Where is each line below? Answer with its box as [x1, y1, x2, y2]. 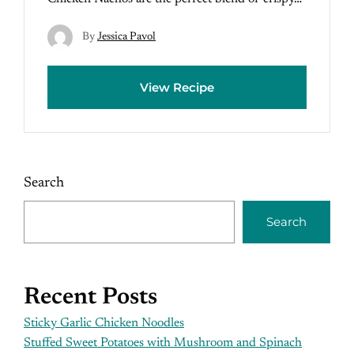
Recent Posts [24, 286, 157, 310]
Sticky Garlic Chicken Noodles [24, 317, 184, 330]
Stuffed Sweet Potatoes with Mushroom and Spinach [24, 337, 302, 349]
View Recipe [140, 80, 214, 95]
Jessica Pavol [97, 31, 156, 43]
